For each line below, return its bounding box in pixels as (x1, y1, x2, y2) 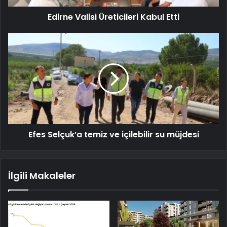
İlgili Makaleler (8, 169, 75, 182)
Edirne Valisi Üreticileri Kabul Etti (48, 11, 179, 23)
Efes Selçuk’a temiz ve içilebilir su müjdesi (28, 129, 199, 141)
